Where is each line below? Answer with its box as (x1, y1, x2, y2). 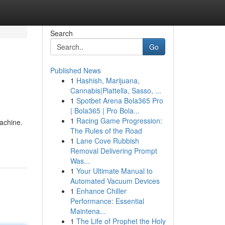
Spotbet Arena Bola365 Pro (76, 95, 163, 105)
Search (50, 28, 73, 38)
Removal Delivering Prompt (70, 146, 157, 156)
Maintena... (70, 206, 106, 216)
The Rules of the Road (70, 126, 142, 136)
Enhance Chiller (76, 186, 127, 196)
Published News (50, 65, 101, 75)
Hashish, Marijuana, (76, 75, 140, 85)
